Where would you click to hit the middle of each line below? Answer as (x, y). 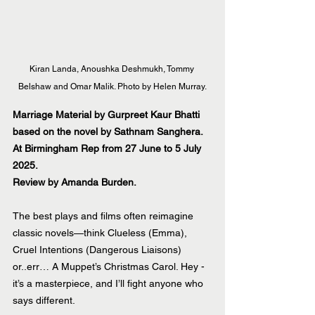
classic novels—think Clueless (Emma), (101, 233)
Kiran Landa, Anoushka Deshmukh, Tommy (112, 69)
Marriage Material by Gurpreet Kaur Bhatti (108, 115)
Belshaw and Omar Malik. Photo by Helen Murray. (112, 87)
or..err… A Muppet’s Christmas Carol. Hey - (110, 267)
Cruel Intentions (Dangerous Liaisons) (98, 250)
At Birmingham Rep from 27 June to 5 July (108, 149)
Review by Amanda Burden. (75, 182)
